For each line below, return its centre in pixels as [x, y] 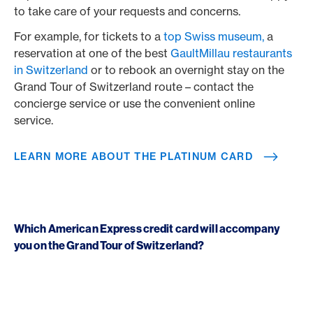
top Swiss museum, [214, 36]
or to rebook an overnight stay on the [186, 70]
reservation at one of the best [92, 53]
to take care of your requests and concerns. [127, 11]
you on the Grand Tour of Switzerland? [109, 245]
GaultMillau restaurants [231, 53]
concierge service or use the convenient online [134, 103]
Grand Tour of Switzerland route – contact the [134, 87]
